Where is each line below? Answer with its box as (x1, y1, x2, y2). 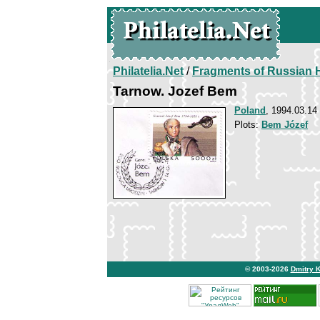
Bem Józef (261, 119, 308, 130)
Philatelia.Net (113, 65, 184, 77)
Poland (234, 105, 266, 116)
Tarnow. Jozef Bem (113, 84, 237, 99)
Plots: (234, 119, 261, 130)
